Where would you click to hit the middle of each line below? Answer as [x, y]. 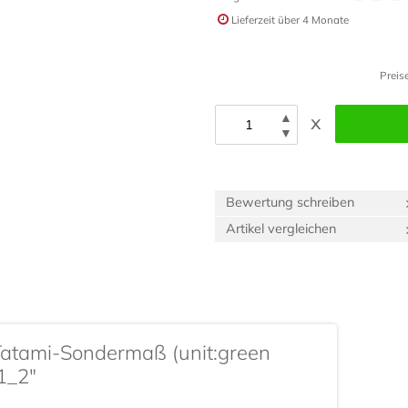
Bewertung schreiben [290, 203]
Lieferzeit [253, 19]
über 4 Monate [313, 19]
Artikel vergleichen [281, 229]
